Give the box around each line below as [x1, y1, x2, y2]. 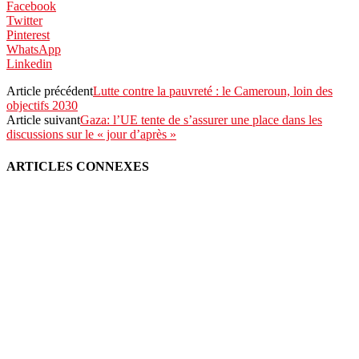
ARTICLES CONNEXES [6, 159, 149, 173]
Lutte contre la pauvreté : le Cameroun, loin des [93, 84, 333, 99]
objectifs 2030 [6, 99, 78, 113]
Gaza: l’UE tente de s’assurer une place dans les [80, 113, 322, 127]
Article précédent [6, 84, 93, 99]
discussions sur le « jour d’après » [6, 127, 176, 142]
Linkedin [6, 57, 52, 71]
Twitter [6, 14, 42, 28]
